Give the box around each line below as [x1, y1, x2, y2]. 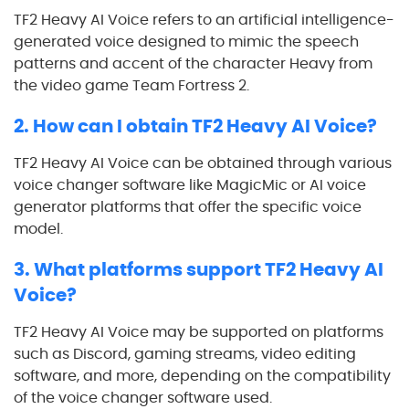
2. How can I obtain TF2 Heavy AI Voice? [14, 112, 377, 139]
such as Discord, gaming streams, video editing [14, 342, 356, 364]
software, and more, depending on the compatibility [14, 364, 391, 386]
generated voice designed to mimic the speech [14, 30, 359, 52]
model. [14, 217, 63, 239]
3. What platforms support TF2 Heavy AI [14, 256, 383, 282]
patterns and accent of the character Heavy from [14, 52, 372, 74]
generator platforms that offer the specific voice [14, 195, 362, 217]
